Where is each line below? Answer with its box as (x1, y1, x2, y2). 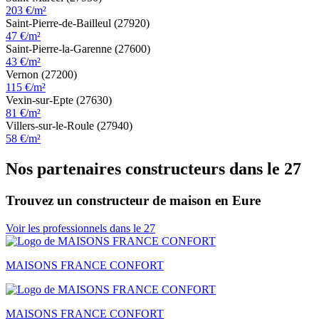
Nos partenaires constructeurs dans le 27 (6, 159, 301, 179)
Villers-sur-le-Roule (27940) (6, 120, 132, 132)
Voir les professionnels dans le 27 (6, 221, 155, 234)
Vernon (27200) (6, 68, 77, 81)
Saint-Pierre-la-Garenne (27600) (6, 43, 150, 56)
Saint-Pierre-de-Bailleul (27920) (6, 17, 150, 30)
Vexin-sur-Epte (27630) (6, 94, 112, 107)
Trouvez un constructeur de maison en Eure (6, 192, 261, 208)
